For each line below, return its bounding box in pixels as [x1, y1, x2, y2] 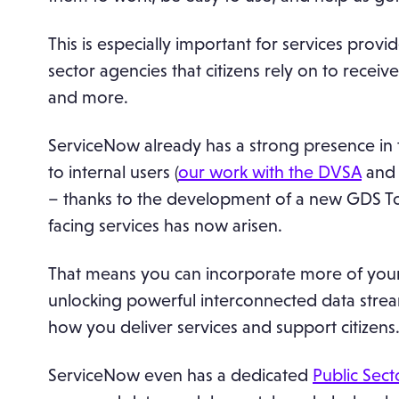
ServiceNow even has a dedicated [48, 365, 313, 386]
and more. [48, 87, 128, 108]
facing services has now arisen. [48, 216, 282, 236]
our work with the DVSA [178, 162, 362, 183]
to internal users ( [48, 162, 178, 183]
